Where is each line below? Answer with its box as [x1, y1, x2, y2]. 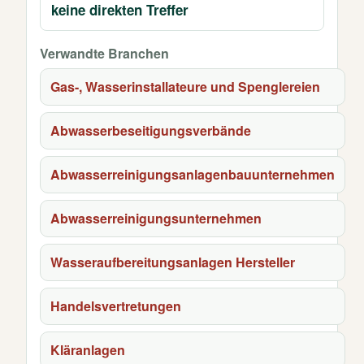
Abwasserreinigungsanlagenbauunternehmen [50, 165, 335, 184]
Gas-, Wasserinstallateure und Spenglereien [50, 77, 320, 96]
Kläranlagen [50, 340, 125, 359]
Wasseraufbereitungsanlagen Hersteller [50, 253, 295, 271]
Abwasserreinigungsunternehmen [50, 209, 262, 227]
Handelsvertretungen [50, 297, 181, 315]
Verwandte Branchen [40, 44, 169, 63]
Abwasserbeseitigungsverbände [50, 121, 251, 140]
